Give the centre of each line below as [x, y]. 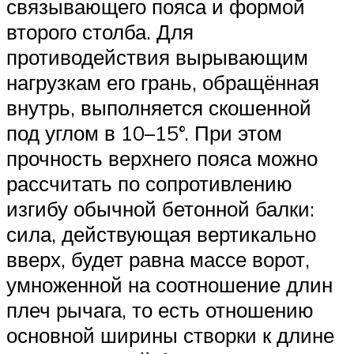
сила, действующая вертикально [161, 234]
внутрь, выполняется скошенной [159, 108]
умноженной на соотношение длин [169, 285]
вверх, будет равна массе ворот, [158, 260]
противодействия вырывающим [157, 57]
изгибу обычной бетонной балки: [160, 209]
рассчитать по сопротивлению [149, 184]
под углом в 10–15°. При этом [144, 133]
